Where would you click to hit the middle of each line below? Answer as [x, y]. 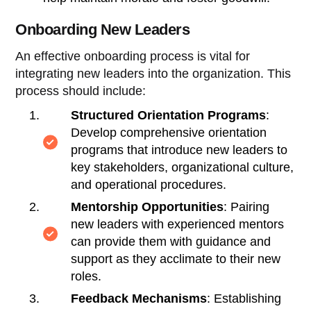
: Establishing [244, 298]
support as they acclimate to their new [176, 259]
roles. [86, 276]
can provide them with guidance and [171, 241]
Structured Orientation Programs [169, 115]
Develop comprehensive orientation [169, 132]
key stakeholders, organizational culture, [183, 167]
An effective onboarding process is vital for [133, 56]
